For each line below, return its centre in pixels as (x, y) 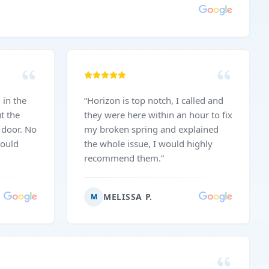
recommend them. (122, 158)
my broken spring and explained (151, 129)
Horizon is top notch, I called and (155, 100)
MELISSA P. (128, 197)
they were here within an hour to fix (158, 115)
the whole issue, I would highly (148, 144)
